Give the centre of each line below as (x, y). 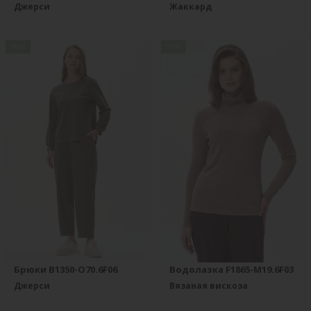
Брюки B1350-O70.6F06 (66, 269)
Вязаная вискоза (209, 286)
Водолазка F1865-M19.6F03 (232, 269)
